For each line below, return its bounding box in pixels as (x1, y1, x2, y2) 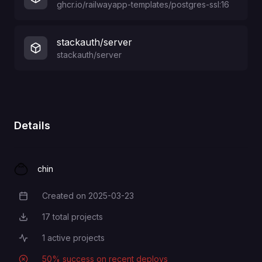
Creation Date (13, 191, 74, 203)
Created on (42, 191, 86, 201)
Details (14, 119, 50, 132)
